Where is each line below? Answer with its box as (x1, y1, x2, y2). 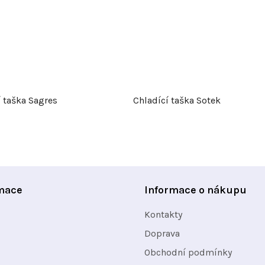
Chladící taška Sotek (133, 95, 221, 106)
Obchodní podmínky (144, 247, 232, 258)
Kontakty (144, 209, 182, 221)
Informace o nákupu (144, 183, 247, 197)
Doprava (144, 228, 180, 240)
